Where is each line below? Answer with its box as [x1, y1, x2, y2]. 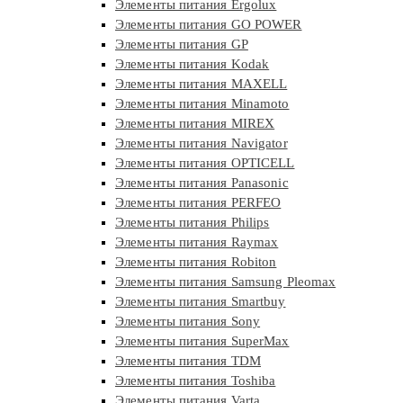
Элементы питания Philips [115, 215, 270, 230]
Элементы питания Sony [115, 314, 261, 329]
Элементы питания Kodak [115, 57, 270, 72]
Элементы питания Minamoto [115, 96, 290, 112]
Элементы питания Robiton [115, 255, 277, 270]
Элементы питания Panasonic [115, 175, 289, 191]
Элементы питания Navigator [115, 136, 288, 151]
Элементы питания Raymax [115, 235, 279, 250]
